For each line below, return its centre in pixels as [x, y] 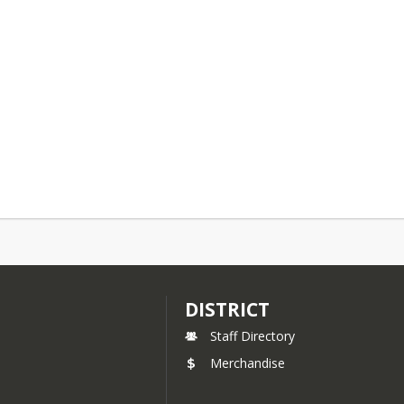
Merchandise [248, 363]
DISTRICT [228, 309]
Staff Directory [253, 336]
